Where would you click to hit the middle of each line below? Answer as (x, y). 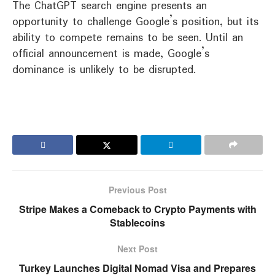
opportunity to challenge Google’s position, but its (135, 22)
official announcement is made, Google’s (111, 54)
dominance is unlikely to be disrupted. (104, 70)
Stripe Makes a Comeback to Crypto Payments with (137, 209)
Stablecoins (137, 223)
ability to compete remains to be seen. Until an (128, 38)
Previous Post (137, 190)
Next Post (137, 249)
